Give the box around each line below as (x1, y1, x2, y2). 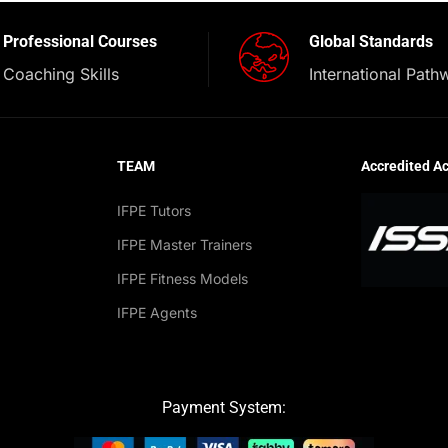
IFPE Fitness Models (116, 270, 248, 288)
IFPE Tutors (116, 202, 191, 220)
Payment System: (162, 398, 286, 418)
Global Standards (308, 32, 433, 52)
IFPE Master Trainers (116, 236, 252, 254)
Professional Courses (3, 32, 158, 52)
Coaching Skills (3, 64, 120, 85)
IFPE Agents (116, 304, 197, 322)
